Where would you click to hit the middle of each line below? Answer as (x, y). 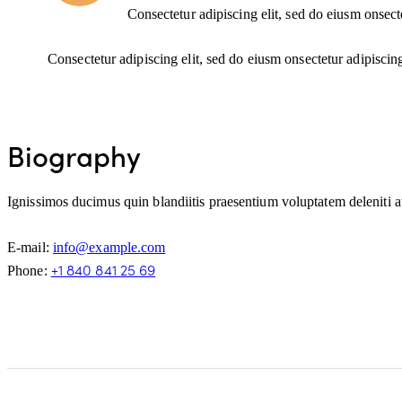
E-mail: (30, 247)
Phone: (29, 270)
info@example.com (109, 247)
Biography (74, 155)
